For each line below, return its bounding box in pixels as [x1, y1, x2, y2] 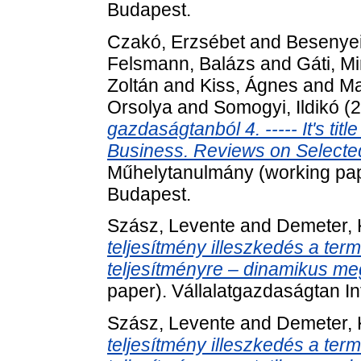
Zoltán [107, 74, 159, 96]
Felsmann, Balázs [107, 52, 255, 74]
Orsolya [107, 96, 172, 118]
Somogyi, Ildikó [214, 96, 339, 118]
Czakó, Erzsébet [107, 31, 245, 52]
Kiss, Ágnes [200, 74, 298, 96]
